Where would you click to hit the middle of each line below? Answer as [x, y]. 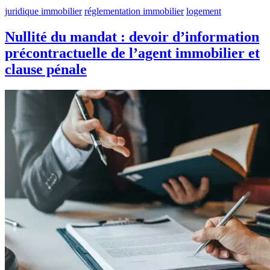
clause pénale [46, 69]
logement [204, 11]
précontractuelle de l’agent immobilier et [132, 53]
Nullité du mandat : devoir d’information [132, 37]
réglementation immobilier [134, 11]
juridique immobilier [43, 11]
